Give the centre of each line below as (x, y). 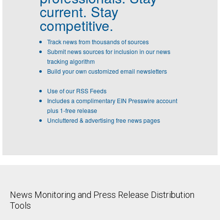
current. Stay (79, 12)
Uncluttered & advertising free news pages (104, 120)
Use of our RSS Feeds (77, 91)
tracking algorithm (71, 61)
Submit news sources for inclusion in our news (109, 52)
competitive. (77, 25)
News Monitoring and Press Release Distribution (102, 195)
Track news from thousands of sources (98, 42)
